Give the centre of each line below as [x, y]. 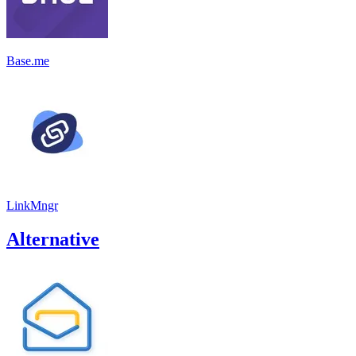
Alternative [53, 239]
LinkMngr [32, 205]
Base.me [28, 60]
